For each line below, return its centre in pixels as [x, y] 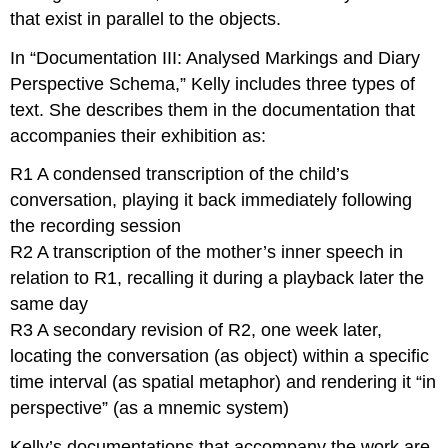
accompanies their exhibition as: [138, 135]
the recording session [96, 226]
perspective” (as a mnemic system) [150, 408]
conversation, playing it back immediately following [211, 200]
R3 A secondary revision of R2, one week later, [196, 330]
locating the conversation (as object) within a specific [220, 356]
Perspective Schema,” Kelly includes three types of [213, 83]
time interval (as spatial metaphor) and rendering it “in [223, 382]
